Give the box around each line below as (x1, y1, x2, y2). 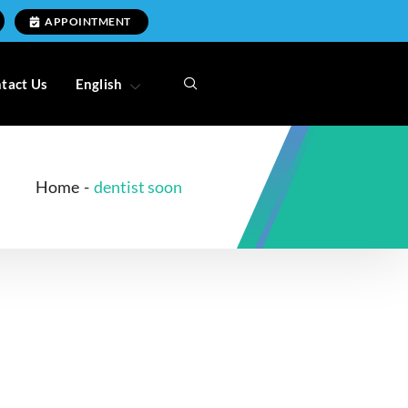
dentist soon (94, 177, 182, 198)
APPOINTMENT (45, 14, 131, 28)
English (75, 76, 123, 93)
